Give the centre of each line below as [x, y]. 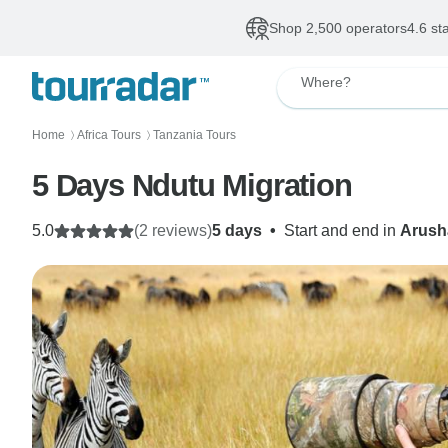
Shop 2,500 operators [337, 28]
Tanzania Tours [194, 135]
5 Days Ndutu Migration [192, 185]
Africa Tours [109, 135]
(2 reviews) [173, 230]
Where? [326, 82]
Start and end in [342, 230]
